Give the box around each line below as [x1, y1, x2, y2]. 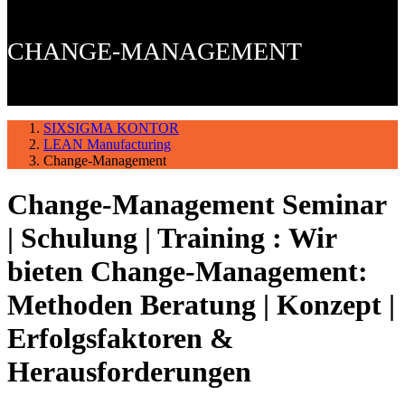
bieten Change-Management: [7, 255, 368, 288]
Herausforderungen [7, 355, 251, 389]
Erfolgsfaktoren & [7, 322, 234, 355]
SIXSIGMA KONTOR [43, 120, 179, 136]
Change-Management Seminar [7, 188, 386, 221]
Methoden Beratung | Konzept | [7, 288, 395, 322]
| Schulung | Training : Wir [7, 221, 336, 255]
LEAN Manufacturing [43, 137, 171, 152]
